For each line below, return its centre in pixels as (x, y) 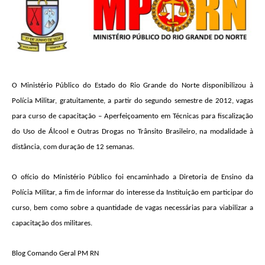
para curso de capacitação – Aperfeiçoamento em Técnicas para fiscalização (132, 117)
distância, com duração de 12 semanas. (73, 147)
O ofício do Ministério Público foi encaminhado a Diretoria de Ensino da (132, 177)
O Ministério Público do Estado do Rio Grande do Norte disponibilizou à (132, 86)
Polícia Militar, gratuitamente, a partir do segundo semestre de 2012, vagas (132, 101)
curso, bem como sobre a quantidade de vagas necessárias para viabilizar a (132, 208)
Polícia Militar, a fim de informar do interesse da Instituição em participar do (132, 193)
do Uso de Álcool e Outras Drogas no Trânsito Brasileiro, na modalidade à (132, 132)
